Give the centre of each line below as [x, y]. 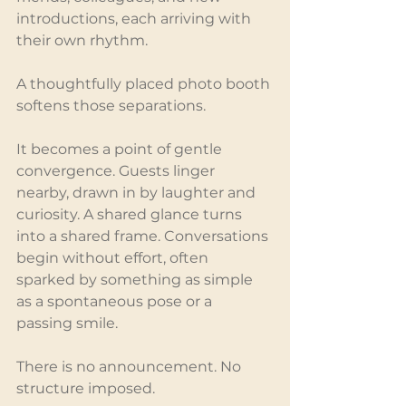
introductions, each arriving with [135, 19]
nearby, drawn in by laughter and [138, 193]
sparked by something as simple [136, 280]
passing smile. [67, 324]
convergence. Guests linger [117, 171]
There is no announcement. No [130, 367]
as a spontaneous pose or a [116, 302]
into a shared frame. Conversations [144, 237]
